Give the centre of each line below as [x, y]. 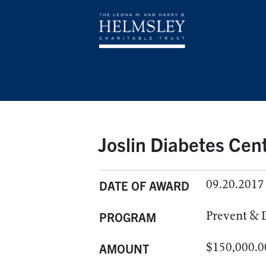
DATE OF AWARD [144, 186]
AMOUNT [124, 248]
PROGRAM [128, 217]
